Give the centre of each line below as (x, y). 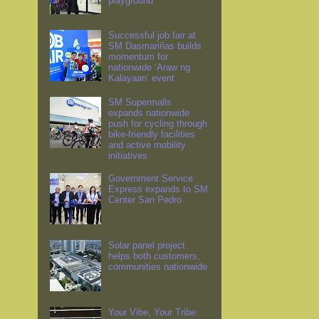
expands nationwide (149, 113)
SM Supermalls (140, 103)
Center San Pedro (145, 200)
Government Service (151, 179)
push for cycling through (158, 124)
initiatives (128, 156)
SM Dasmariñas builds (155, 46)
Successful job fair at (152, 36)
